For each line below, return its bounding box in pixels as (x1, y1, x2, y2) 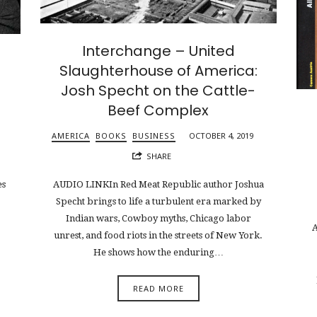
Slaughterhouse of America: (59, 61, 258, 81)
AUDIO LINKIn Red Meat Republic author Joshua (52, 179, 264, 190)
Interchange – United (81, 41, 235, 62)
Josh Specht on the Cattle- (61, 81, 256, 101)
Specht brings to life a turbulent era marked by (55, 196, 261, 207)
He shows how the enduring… (93, 247, 224, 258)
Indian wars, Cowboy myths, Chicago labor (65, 213, 251, 224)
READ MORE (132, 283, 184, 294)
